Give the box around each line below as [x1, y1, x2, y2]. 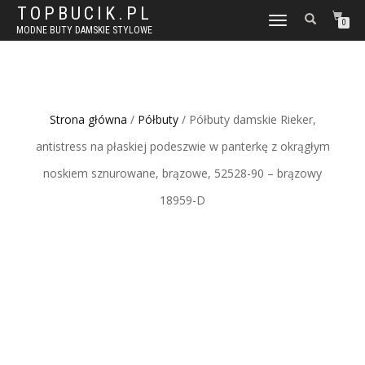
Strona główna [49, 112, 127, 127]
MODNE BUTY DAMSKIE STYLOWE [16, 24, 152, 36]
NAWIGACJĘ [268, 24, 313, 35]
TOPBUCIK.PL [16, 3, 152, 24]
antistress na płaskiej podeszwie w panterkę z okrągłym [35, 139, 330, 154]
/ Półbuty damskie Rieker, [178, 112, 316, 127]
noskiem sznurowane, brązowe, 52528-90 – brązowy [43, 165, 322, 181]
